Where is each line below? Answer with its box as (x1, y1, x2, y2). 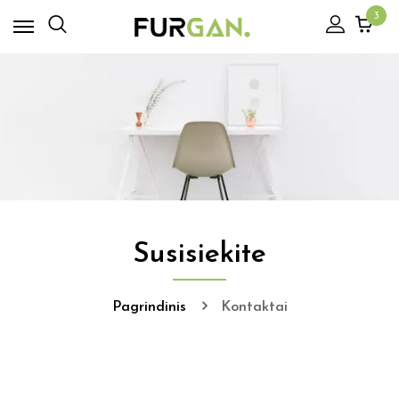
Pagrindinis (111, 300, 186, 314)
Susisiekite (133, 240, 266, 269)
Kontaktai (220, 300, 288, 314)
